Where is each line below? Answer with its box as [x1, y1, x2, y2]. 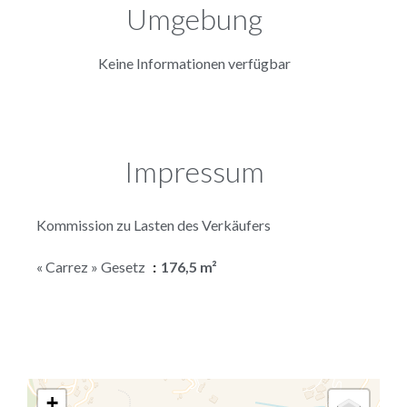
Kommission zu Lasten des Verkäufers [36, 215, 271, 233]
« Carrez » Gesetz [36, 257, 148, 275]
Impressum [124, 153, 264, 189]
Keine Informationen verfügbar [98, 54, 291, 72]
